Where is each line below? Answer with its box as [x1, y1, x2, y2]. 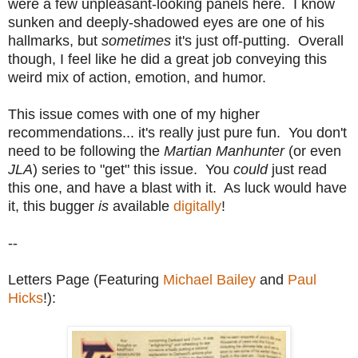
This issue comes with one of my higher [8, 105, 260, 122]
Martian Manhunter [164, 142, 284, 159]
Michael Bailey [163, 271, 256, 288]
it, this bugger [8, 197, 98, 214]
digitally [173, 197, 221, 214]
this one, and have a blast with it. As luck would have [8, 179, 347, 196]
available [113, 197, 173, 214]
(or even [284, 142, 341, 159]
